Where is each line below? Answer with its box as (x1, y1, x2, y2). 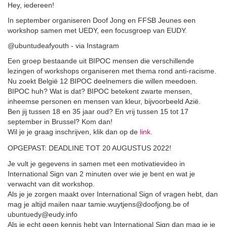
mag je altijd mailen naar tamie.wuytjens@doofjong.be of (8, 200, 189, 209)
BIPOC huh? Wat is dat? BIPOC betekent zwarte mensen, (8, 87, 192, 96)
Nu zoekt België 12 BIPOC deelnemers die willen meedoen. (8, 77, 198, 86)
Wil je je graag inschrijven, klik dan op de (8, 128, 140, 136)
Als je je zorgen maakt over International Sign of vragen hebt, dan (8, 190, 218, 199)
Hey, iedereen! (8, 1, 56, 10)
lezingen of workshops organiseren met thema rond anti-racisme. (8, 67, 216, 75)
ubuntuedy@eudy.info (8, 210, 78, 219)
